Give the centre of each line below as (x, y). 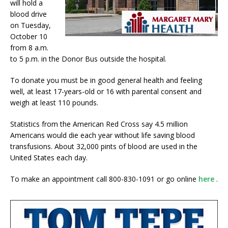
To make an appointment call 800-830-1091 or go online (104, 179)
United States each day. (49, 158)
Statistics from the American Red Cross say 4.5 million (99, 124)
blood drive (28, 14)
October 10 (29, 37)
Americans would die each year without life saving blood (103, 135)
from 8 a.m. (29, 48)
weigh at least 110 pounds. (54, 103)
